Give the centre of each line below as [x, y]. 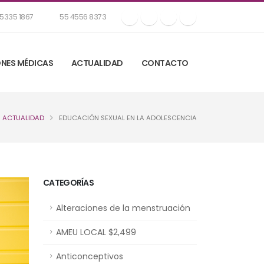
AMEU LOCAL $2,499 [96, 232]
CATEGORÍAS [68, 183]
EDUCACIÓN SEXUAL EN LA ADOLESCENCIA [127, 118]
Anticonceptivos [90, 256]
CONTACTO [165, 63]
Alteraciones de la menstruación [123, 208]
